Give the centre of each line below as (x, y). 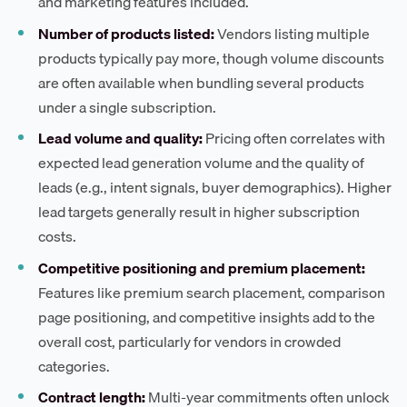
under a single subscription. (128, 107)
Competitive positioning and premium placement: (202, 268)
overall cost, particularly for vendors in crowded (190, 341)
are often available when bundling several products (202, 82)
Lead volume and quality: (121, 139)
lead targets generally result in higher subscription (199, 212)
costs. (58, 237)
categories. (74, 366)
